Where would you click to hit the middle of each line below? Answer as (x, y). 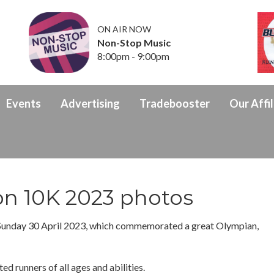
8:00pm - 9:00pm (134, 56)
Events (24, 104)
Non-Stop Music (134, 43)
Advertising (90, 104)
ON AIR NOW (124, 29)
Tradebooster (175, 104)
